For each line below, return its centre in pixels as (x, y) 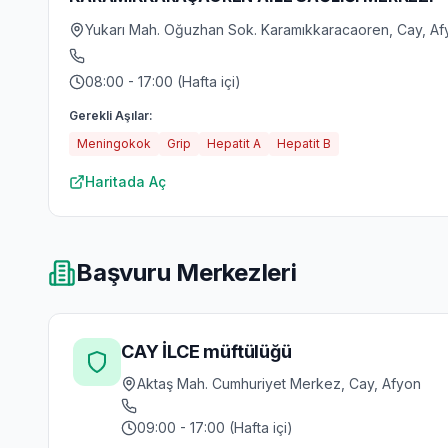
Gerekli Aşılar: (111, 115)
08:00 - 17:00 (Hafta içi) (163, 81)
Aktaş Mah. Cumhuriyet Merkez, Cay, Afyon (279, 383)
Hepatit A (234, 143)
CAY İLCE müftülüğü (206, 351)
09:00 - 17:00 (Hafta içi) (215, 427)
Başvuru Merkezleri (186, 272)
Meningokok (114, 143)
